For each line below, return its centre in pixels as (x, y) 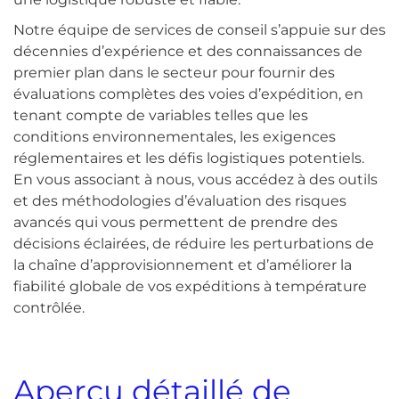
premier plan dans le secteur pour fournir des (174, 73)
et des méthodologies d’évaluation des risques (180, 201)
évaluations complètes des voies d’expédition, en (188, 94)
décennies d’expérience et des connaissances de (188, 51)
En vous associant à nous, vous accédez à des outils (195, 179)
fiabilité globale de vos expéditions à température (190, 286)
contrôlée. (49, 308)
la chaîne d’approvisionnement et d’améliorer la (183, 265)
